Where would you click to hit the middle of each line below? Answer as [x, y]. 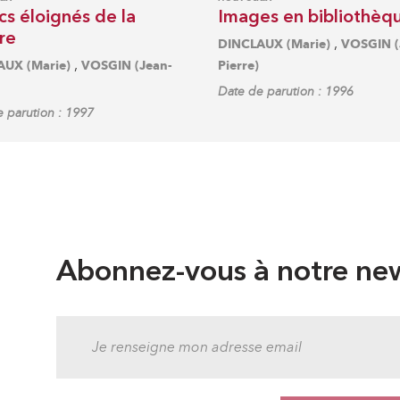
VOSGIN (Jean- [126, 65]
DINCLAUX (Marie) [274, 44]
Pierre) [238, 65]
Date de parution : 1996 [286, 91]
